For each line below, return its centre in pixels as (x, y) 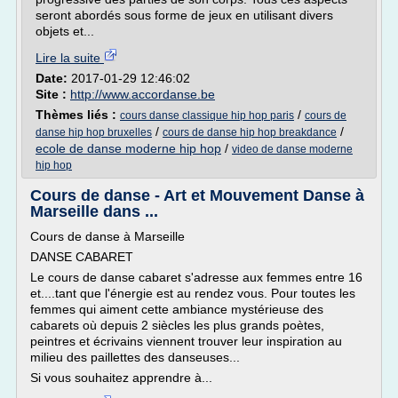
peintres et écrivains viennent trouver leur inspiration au (186, 341)
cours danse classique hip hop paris (207, 115)
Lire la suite (70, 58)
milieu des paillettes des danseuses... (135, 357)
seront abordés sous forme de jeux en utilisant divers (184, 15)
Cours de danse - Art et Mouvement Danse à (197, 195)
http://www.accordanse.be (143, 94)
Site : (53, 94)
